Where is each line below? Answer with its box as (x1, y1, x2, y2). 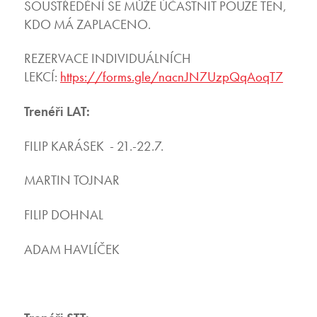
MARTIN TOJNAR (23, 171, 120, 190)
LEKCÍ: (23, 68, 60, 86)
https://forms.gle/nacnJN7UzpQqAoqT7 (59, 68, 283, 86)
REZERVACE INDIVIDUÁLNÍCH (23, 50, 191, 68)
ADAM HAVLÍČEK (23, 240, 120, 258)
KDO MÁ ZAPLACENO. (23, 15, 151, 33)
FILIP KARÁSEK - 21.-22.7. (23, 137, 163, 155)
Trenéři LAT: (23, 103, 90, 121)
